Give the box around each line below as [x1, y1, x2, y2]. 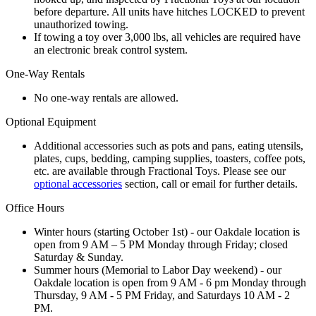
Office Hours [6, 201, 64, 214]
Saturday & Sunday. [34, 250, 123, 263]
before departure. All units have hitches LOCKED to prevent [34, 5, 305, 18]
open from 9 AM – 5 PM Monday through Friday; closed [34, 238, 288, 250]
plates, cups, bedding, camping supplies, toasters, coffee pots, [34, 152, 305, 164]
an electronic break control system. [34, 43, 188, 56]
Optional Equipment [6, 115, 96, 128]
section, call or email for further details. [122, 177, 298, 190]
